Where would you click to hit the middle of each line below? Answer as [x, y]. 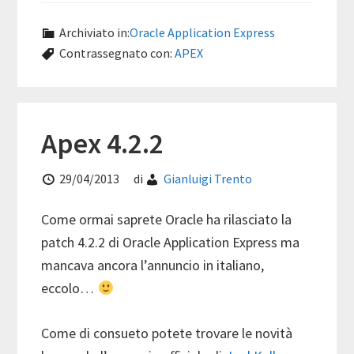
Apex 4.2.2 [103, 143]
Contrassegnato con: [117, 53]
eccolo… [70, 288]
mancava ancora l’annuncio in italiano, [153, 265]
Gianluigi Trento [208, 178]
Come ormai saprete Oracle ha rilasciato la [167, 219]
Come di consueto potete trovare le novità [167, 333]
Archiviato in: [95, 32]
